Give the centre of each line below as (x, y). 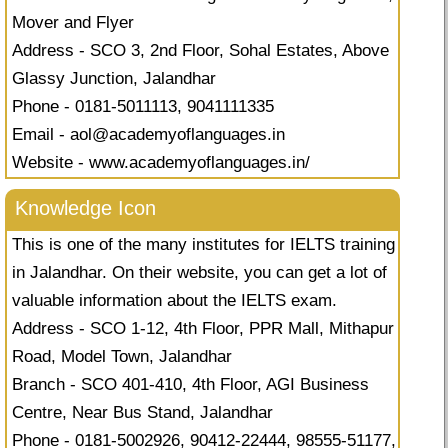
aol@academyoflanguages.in (177, 135)
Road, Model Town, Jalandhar (122, 357)
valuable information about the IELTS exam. (174, 301)
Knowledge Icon (85, 208)
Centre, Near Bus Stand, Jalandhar (142, 413)
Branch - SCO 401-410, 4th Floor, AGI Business (190, 385)
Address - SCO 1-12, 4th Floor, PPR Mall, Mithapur (203, 329)
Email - (41, 135)
